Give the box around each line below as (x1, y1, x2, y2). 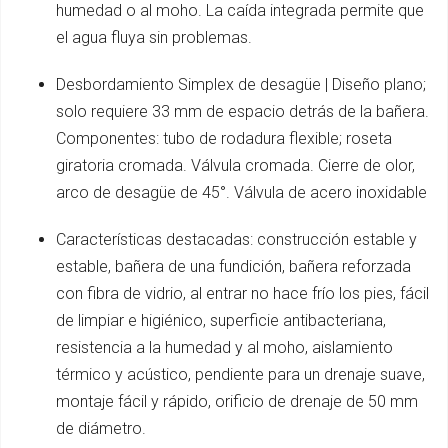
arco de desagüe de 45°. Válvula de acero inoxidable (56, 183, 427, 203)
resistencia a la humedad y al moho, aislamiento (56, 338, 393, 358)
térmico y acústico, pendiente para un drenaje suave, (56, 365, 425, 385)
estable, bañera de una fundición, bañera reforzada (56, 257, 411, 277)
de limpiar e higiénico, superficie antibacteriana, (56, 311, 386, 331)
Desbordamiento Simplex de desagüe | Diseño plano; (56, 75, 426, 95)
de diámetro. (56, 419, 146, 439)
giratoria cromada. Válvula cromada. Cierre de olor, (56, 156, 415, 176)
